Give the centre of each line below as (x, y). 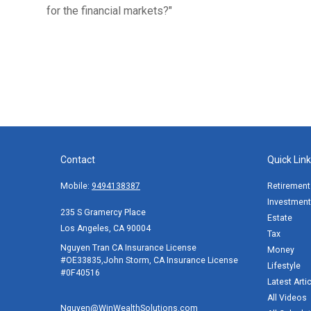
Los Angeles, (86, 228)
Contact (78, 160)
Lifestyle (284, 266)
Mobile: (76, 186)
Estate (279, 218)
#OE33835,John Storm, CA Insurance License (149, 260)
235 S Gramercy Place (103, 212)
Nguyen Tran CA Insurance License (128, 248)
